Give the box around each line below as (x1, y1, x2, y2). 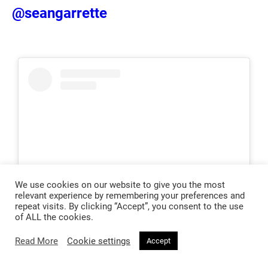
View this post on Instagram (77, 214, 191, 224)
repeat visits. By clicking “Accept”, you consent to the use (15, 201, 243, 212)
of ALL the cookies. (15, 212, 93, 223)
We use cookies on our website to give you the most (15, 179, 225, 190)
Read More (15, 235, 58, 246)
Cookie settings (67, 235, 130, 246)
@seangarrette (12, 5, 107, 22)
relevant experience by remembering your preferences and (15, 190, 245, 201)
